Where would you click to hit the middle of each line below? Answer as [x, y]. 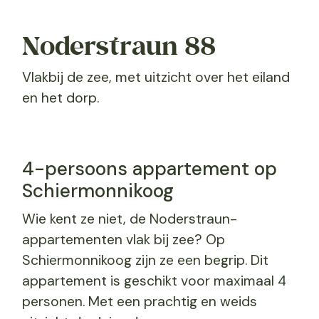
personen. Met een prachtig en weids [139, 302]
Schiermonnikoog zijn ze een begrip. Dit [145, 261]
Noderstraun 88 [119, 46]
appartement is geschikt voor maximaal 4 [154, 281]
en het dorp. [60, 98]
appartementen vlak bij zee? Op [123, 240]
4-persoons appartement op [149, 169]
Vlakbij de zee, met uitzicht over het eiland [156, 77]
